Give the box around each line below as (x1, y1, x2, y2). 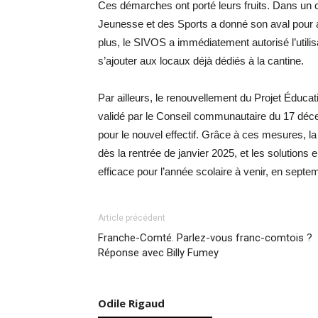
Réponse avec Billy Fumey (98, 246, 219, 260)
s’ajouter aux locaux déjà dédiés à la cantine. (98, 55, 304, 67)
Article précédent (98, 213, 165, 224)
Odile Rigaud (98, 296, 165, 311)
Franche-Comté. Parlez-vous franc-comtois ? (98, 231, 312, 245)
